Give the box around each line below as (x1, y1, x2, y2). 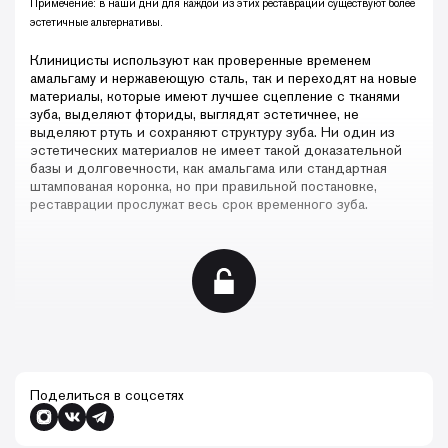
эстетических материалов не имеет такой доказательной (30, 141, 402, 160)
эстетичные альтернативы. (30, 15, 163, 30)
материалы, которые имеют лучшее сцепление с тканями (30, 87, 400, 106)
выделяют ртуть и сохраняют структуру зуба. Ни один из (30, 123, 395, 142)
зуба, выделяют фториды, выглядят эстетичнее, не (30, 105, 359, 124)
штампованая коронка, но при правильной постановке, (30, 177, 377, 196)
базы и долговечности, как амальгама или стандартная (30, 159, 387, 178)
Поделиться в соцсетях (30, 386, 184, 405)
